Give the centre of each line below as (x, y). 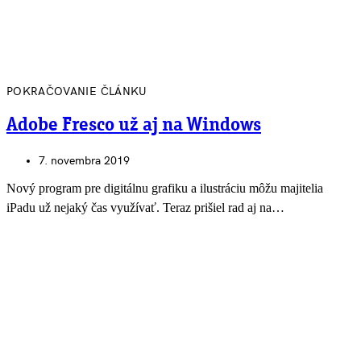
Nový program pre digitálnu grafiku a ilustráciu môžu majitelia (165, 189)
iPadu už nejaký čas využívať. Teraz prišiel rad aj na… (145, 208)
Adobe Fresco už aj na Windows (134, 126)
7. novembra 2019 (84, 161)
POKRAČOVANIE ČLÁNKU (77, 92)
